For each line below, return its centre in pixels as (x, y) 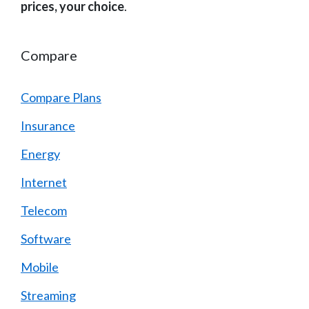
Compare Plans (61, 98)
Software (46, 239)
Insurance (48, 126)
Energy (40, 154)
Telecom (44, 211)
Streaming (48, 296)
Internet (44, 182)
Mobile (40, 267)
